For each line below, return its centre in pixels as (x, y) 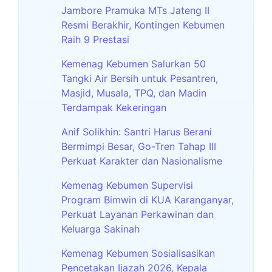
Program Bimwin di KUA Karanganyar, (148, 199)
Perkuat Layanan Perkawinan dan (138, 214)
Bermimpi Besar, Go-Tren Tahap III (139, 146)
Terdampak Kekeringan (114, 107)
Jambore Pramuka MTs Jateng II (135, 10)
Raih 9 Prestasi (95, 39)
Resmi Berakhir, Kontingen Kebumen (143, 25)
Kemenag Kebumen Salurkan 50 (134, 63)
